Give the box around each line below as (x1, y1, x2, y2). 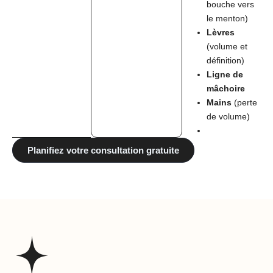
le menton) (207, 13, 249, 24)
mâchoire (207, 83, 246, 94)
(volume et (207, 41, 248, 52)
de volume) (207, 112, 250, 122)
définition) (207, 55, 245, 66)
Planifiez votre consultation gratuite (27, 145, 179, 156)
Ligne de (207, 69, 244, 80)
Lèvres (207, 27, 235, 38)
